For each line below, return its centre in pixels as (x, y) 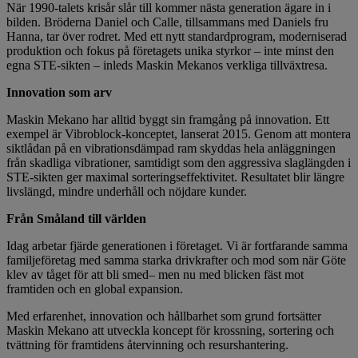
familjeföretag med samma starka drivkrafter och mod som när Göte (176, 261)
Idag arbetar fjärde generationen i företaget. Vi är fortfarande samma (177, 246)
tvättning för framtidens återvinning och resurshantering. (147, 345)
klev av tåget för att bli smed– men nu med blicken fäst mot (155, 275)
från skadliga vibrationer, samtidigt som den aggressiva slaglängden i (179, 163)
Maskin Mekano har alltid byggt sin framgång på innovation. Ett (168, 120)
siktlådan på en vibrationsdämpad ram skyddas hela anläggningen (171, 149)
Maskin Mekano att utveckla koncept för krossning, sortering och (170, 331)
